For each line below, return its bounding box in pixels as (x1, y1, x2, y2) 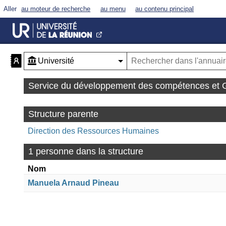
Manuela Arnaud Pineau (28, 179, 120, 188)
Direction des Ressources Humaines (28, 127, 159, 136)
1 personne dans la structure (28, 146, 143, 157)
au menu (100, 5, 126, 13)
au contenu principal (135, 5, 194, 13)
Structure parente (28, 109, 98, 120)
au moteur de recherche (21, 5, 91, 13)
